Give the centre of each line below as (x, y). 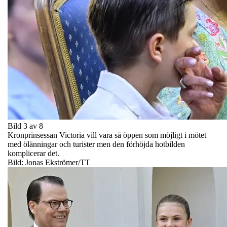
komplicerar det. (33, 153)
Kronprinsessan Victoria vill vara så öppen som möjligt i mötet (107, 135)
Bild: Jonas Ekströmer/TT (49, 162)
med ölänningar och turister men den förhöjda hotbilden (96, 144)
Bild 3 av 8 (25, 126)
